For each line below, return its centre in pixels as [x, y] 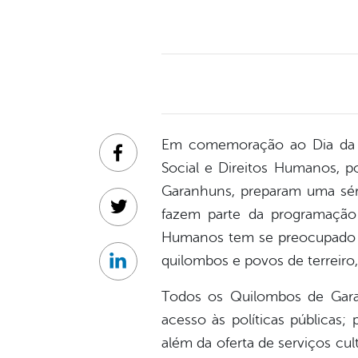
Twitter [137, 215]
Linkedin [141, 270]
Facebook [145, 161]
